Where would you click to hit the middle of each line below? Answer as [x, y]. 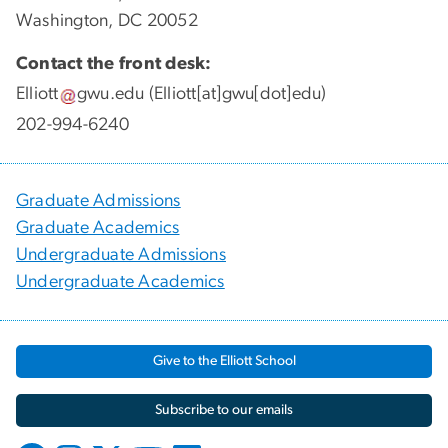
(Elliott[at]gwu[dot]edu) [235, 94]
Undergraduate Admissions [121, 254]
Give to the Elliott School [224, 360]
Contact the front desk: [114, 63]
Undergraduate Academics [120, 281]
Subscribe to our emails [224, 409]
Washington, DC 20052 [107, 20]
